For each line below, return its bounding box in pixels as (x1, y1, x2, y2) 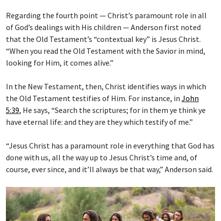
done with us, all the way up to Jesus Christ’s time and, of (6, 152, 197, 162)
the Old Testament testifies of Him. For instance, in (6, 93, 182, 103)
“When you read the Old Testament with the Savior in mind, (6, 45, 205, 56)
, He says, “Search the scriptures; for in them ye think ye (19, 105, 206, 115)
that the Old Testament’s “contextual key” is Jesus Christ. (6, 34, 201, 44)
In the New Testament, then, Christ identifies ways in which (6, 81, 206, 91)
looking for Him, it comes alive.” (6, 57, 113, 68)
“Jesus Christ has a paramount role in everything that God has (6, 140, 215, 150)
